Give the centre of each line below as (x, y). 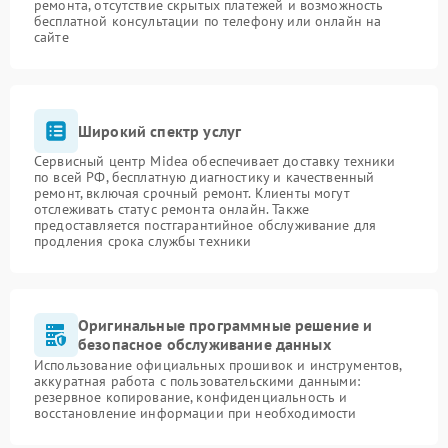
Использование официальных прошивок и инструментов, (218, 365)
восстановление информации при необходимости (195, 413)
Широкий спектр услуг (160, 130)
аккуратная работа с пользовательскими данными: (197, 381)
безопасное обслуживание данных (204, 344)
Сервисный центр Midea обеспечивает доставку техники (215, 161)
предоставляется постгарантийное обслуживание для (205, 225)
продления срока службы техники (143, 241)
